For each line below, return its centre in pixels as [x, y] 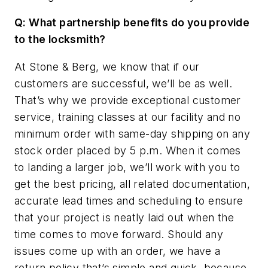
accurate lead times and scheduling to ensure [129, 200]
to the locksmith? [60, 39]
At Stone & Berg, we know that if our [107, 66]
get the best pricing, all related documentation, [133, 184]
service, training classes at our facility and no [128, 117]
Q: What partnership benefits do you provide [132, 23]
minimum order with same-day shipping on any [133, 133]
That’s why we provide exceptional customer [128, 100]
